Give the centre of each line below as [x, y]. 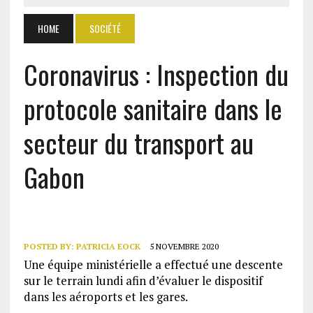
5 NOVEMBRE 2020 [184, 246]
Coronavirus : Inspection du [156, 74]
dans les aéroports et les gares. [105, 297]
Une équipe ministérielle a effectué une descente [153, 264]
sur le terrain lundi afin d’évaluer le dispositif [143, 281]
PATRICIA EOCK [108, 246]
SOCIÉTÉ [105, 28]
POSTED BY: [50, 246]
